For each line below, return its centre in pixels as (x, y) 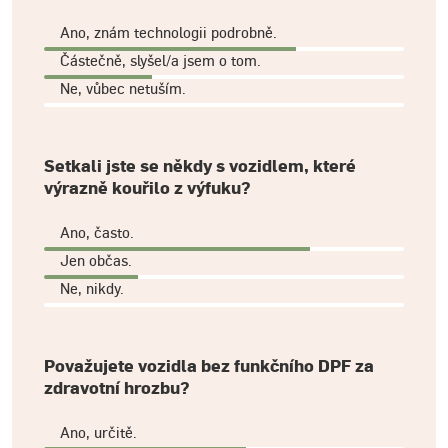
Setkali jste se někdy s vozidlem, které (200, 166)
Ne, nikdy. (92, 288)
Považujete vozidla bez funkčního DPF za (209, 366)
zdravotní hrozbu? (116, 388)
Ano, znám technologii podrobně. (168, 32)
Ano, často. (97, 232)
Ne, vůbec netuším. (123, 88)
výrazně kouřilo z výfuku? (147, 188)
